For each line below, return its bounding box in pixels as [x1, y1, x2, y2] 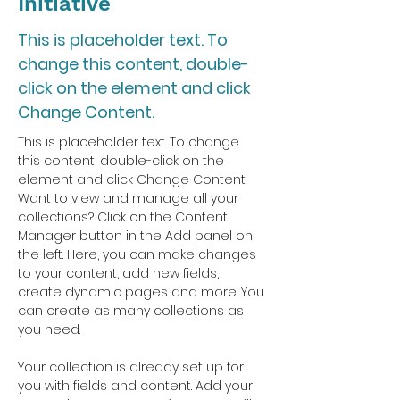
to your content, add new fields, [18, 264, 222, 282]
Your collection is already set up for [18, 358, 247, 376]
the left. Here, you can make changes [18, 246, 260, 263]
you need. [18, 321, 80, 338]
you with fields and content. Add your [18, 377, 256, 395]
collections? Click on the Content [18, 208, 231, 226]
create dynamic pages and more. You [18, 283, 268, 301]
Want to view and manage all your [18, 189, 242, 207]
